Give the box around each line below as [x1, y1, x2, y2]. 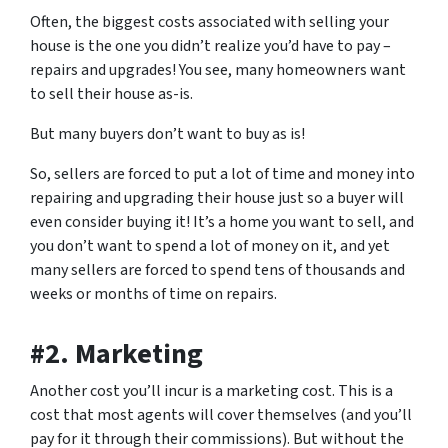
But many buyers [30, 123, 147, 146]
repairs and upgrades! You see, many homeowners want [30, 59, 406, 82]
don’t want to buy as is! [147, 123, 305, 146]
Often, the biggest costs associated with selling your [30, 11, 389, 34]
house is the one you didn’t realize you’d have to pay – [30, 35, 391, 58]
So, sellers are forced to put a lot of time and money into [30, 163, 415, 186]
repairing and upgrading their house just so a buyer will [30, 187, 404, 210]
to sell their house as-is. [30, 83, 193, 106]
